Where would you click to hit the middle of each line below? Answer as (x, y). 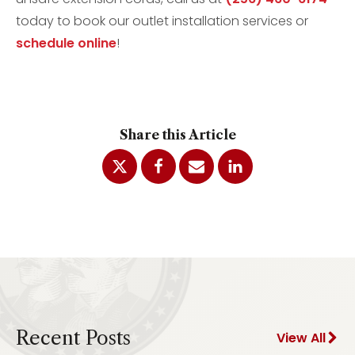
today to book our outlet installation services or (162, 21)
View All (301, 338)
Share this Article (177, 135)
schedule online (66, 43)
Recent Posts (73, 338)
